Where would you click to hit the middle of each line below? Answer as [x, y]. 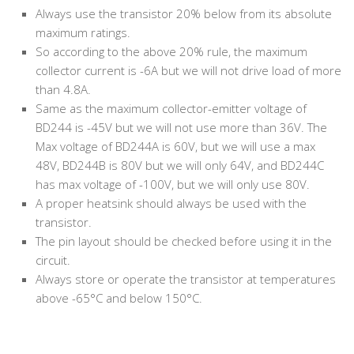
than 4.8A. [63, 89]
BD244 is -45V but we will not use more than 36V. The [181, 127]
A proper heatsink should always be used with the [171, 203]
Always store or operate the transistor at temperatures [186, 279]
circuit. [53, 260]
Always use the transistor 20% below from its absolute [184, 13]
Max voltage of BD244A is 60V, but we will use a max [175, 146]
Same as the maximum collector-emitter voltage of [171, 108]
